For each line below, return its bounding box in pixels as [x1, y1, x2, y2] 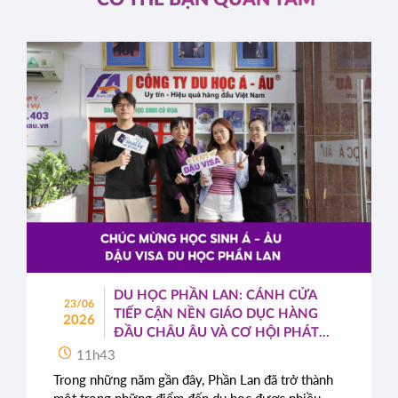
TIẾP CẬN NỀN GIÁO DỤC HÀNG [114, 307, 319, 322]
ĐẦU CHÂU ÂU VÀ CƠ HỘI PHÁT [114, 326, 320, 340]
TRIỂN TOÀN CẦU [114, 345, 227, 359]
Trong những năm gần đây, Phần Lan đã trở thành [53, 371, 333, 388]
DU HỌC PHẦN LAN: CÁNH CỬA [114, 289, 318, 303]
